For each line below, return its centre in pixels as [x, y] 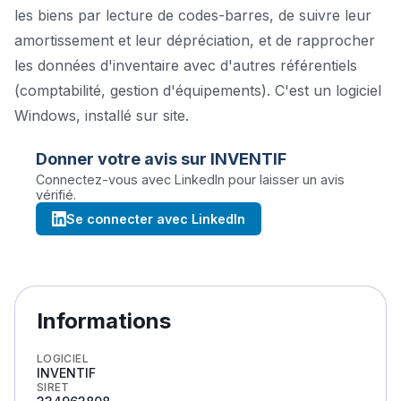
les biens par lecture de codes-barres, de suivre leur [193, 15]
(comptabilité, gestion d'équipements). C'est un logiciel [198, 90]
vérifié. [56, 195]
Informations [104, 321]
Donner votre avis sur [123, 159]
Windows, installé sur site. [102, 115]
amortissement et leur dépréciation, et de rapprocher [195, 40]
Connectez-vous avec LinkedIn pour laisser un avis [190, 179]
